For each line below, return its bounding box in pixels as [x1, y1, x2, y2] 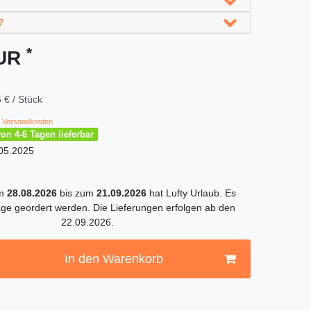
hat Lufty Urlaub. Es [149, 187, 236, 199]
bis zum [60, 187, 96, 199]
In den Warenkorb [64, 251, 163, 266]
